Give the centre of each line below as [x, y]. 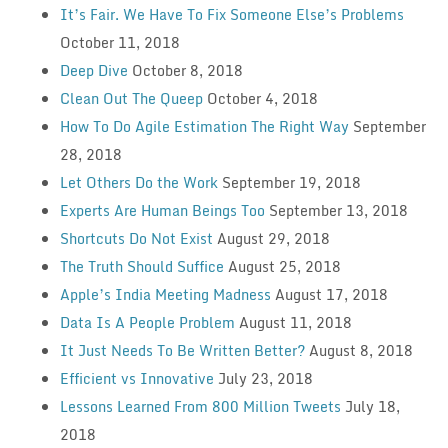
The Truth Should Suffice [141, 266]
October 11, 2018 [119, 42]
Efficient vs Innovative [136, 378]
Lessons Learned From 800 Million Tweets [200, 406]
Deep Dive [93, 70]
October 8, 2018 [187, 70]
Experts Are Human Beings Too [162, 210]
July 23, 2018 [265, 378]
